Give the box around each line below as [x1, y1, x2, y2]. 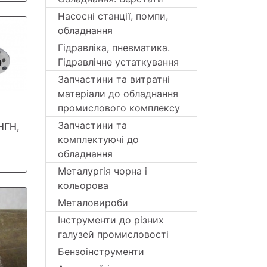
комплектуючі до [58, 133, 139, 145]
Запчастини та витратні [58, 73, 170, 85]
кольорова [58, 179, 108, 191]
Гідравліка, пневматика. [58, 42, 170, 54]
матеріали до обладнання [58, 88, 178, 100]
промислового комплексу [58, 102, 180, 114]
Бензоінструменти [58, 246, 144, 257]
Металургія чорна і [58, 165, 147, 177]
